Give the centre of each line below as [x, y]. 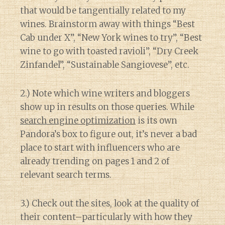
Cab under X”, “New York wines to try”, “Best [111, 38]
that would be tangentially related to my [103, 11]
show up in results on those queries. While [107, 107]
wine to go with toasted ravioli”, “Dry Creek [109, 51]
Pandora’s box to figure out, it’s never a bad [108, 134]
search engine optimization [78, 121]
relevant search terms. [66, 175]
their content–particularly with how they [106, 217]
